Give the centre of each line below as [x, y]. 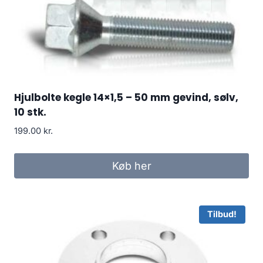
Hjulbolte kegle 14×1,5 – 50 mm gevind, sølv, [126, 97]
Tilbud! [222, 215]
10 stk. [30, 112]
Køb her [131, 166]
